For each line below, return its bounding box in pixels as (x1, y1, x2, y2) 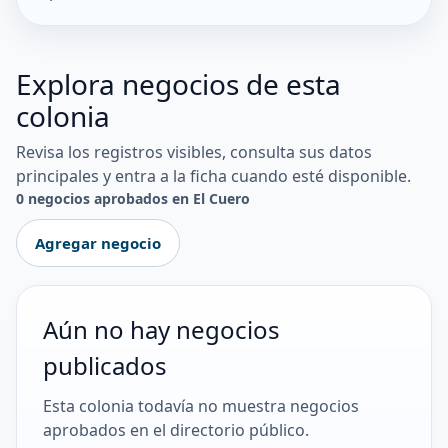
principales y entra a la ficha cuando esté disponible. (16, 165, 411, 187)
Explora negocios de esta (16, 65, 341, 103)
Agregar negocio (35, 233, 161, 253)
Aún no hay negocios (43, 313, 280, 346)
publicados (43, 349, 167, 382)
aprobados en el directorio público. (43, 419, 309, 441)
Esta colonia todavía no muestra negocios (43, 395, 359, 417)
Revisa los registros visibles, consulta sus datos (16, 141, 372, 163)
